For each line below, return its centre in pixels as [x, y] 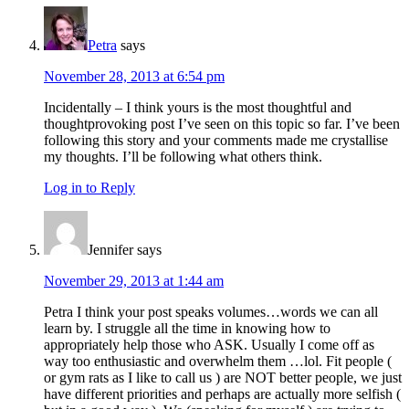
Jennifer [110, 250]
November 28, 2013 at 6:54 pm [134, 77]
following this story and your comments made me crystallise [216, 141]
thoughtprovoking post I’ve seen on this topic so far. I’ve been [222, 124]
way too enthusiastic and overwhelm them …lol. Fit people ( [218, 362]
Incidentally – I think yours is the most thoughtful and [198, 108]
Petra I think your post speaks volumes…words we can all [211, 312]
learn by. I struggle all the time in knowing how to [187, 329]
